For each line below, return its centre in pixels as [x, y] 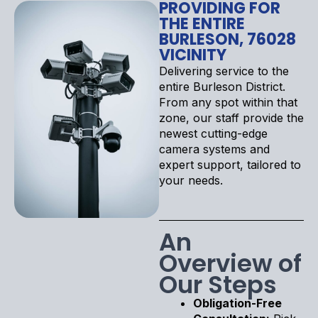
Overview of [230, 263]
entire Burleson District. [222, 86]
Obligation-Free [237, 303]
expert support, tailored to [230, 164]
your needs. [191, 180]
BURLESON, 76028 [227, 39]
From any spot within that [228, 102]
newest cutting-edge [213, 133]
